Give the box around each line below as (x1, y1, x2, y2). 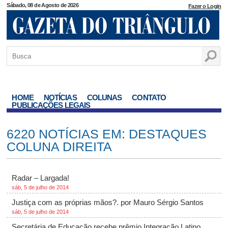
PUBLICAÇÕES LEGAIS (12, 101, 91, 109)
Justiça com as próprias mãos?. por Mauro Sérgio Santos (12, 198, 204, 207)
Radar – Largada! (12, 174, 70, 182)
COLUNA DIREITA (7, 139, 112, 154)
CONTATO (132, 93, 166, 102)
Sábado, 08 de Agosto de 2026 (7, 2, 78, 8)
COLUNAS (87, 93, 122, 102)
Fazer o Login (188, 3, 221, 9)
